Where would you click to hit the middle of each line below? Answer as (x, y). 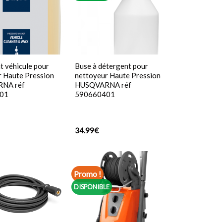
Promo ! (88, 174)
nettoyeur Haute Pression (117, 76)
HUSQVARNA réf (103, 85)
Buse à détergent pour (111, 66)
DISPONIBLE (92, 187)
